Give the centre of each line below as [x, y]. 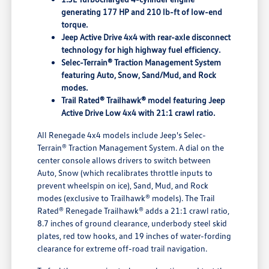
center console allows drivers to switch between [124, 160]
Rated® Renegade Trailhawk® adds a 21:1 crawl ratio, [134, 211]
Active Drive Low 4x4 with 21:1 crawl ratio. [138, 113]
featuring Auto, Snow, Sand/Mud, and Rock [139, 75]
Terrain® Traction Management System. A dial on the [131, 148]
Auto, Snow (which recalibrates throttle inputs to [125, 173]
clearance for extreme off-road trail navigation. [122, 249]
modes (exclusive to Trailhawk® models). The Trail [126, 198]
